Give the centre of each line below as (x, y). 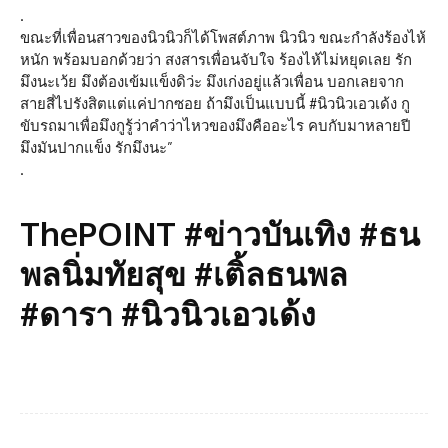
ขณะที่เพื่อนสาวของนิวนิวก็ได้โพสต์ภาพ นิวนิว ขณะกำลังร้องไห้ (223, 38)
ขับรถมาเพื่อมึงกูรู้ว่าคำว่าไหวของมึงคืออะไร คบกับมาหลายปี (215, 126)
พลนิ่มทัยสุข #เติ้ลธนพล (184, 274)
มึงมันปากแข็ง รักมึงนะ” (96, 148)
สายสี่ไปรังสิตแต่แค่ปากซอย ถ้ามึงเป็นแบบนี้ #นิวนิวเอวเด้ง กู (215, 104)
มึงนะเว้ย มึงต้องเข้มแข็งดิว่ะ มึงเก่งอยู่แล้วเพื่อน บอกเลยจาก (212, 82)
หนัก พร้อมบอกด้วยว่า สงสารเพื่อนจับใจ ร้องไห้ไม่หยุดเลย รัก (216, 60)
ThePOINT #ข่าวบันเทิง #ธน (220, 234)
